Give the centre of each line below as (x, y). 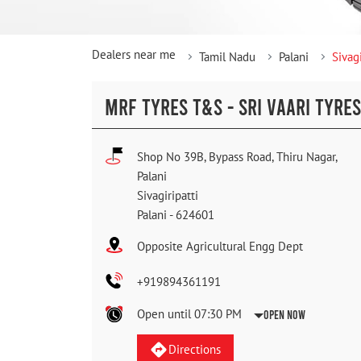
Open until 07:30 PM (189, 314)
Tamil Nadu (227, 57)
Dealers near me (134, 55)
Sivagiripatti (168, 196)
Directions (194, 350)
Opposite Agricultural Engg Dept (220, 247)
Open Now (284, 315)
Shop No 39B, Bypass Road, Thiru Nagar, (237, 157)
